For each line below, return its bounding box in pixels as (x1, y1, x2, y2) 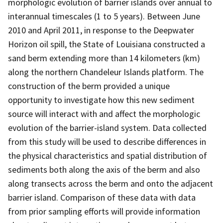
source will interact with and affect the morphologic (8, 108, 200, 119)
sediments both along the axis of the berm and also (8, 163, 200, 175)
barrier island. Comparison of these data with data (8, 191, 196, 203)
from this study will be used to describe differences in (8, 135, 206, 147)
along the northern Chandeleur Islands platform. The (8, 66, 204, 78)
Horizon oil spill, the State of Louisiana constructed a (8, 38, 205, 50)
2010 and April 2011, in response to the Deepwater (8, 24, 194, 36)
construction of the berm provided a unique (8, 80, 170, 92)
